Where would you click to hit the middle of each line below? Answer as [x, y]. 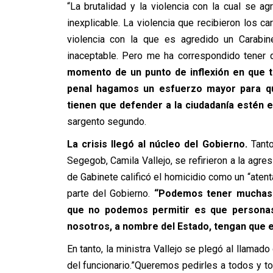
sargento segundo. [106, 122]
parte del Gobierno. [110, 193]
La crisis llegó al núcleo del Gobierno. [157, 144]
